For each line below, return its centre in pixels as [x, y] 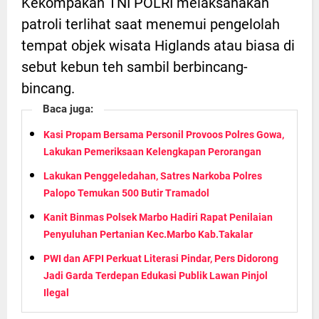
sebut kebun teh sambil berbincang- [135, 67]
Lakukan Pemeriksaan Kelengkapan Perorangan [152, 152]
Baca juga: [68, 109]
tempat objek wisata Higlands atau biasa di [158, 46]
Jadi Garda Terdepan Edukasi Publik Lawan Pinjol [156, 276]
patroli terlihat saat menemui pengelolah [151, 25]
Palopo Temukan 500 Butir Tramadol [126, 193]
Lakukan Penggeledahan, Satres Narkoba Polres [153, 176]
